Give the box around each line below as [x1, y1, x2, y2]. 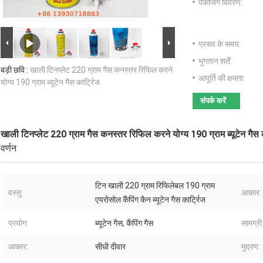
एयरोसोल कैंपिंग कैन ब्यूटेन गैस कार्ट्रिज [95, 195, 205, 205]
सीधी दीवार [95, 242, 126, 252]
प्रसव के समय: [198, 39, 241, 49]
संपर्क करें [200, 96, 226, 106]
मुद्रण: [241, 242, 260, 252]
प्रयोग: [8, 218, 28, 228]
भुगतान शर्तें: [198, 56, 232, 66]
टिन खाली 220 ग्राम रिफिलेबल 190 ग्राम [95, 181, 215, 191]
